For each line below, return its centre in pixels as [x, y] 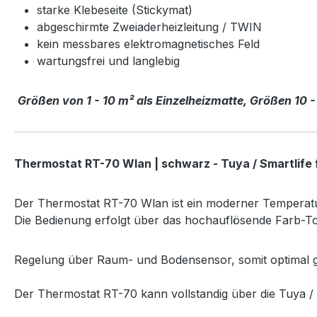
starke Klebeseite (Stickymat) [115, 10]
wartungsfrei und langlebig [108, 60]
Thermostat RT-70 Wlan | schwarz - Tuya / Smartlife [163, 163]
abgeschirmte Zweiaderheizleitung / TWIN [149, 27]
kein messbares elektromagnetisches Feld [148, 44]
